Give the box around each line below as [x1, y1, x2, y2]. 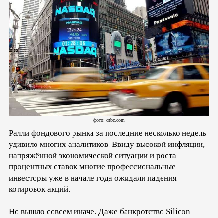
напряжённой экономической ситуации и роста [9, 150, 176, 160]
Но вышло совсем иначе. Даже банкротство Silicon [9, 206, 190, 216]
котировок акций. [9, 184, 70, 194]
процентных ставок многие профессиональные [9, 162, 176, 171]
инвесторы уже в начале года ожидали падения [9, 173, 177, 182]
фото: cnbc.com [93, 117, 125, 123]
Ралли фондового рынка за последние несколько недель [9, 128, 206, 138]
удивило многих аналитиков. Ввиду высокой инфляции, [9, 139, 205, 149]
